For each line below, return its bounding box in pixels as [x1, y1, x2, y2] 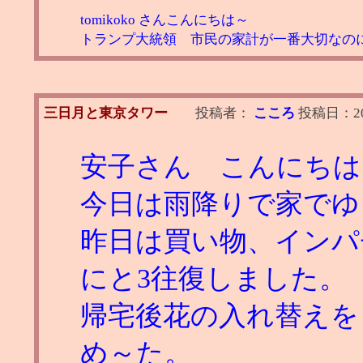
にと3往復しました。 [80, 263, 347, 293]
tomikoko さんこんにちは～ [80, 11, 249, 28]
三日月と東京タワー [44, 105, 168, 121]
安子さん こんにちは [80, 151, 361, 181]
